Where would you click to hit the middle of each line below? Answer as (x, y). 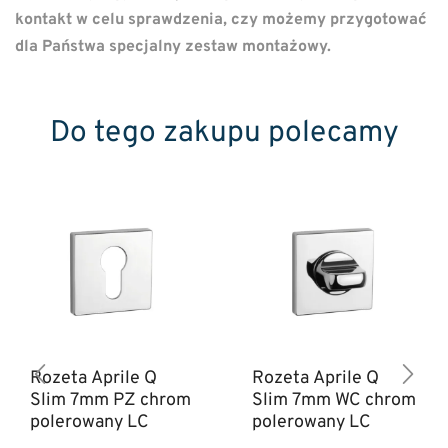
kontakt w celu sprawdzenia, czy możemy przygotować (221, 19)
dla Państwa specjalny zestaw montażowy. (173, 46)
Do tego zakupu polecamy (224, 133)
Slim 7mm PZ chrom (110, 401)
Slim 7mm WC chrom (333, 401)
